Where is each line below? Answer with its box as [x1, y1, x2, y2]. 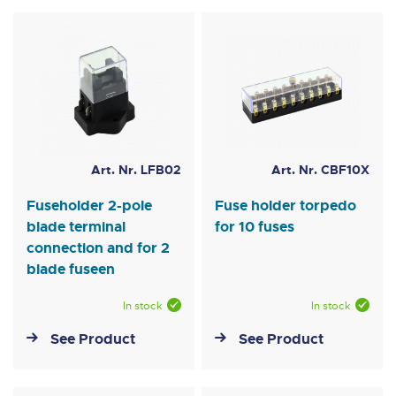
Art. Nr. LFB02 [90, 162, 181, 179]
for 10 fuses [215, 217, 295, 237]
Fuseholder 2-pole [27, 196, 152, 216]
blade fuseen [27, 260, 115, 279]
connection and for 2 [27, 239, 170, 258]
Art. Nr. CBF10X [270, 162, 369, 179]
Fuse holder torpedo [215, 196, 357, 216]
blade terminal [27, 217, 126, 237]
